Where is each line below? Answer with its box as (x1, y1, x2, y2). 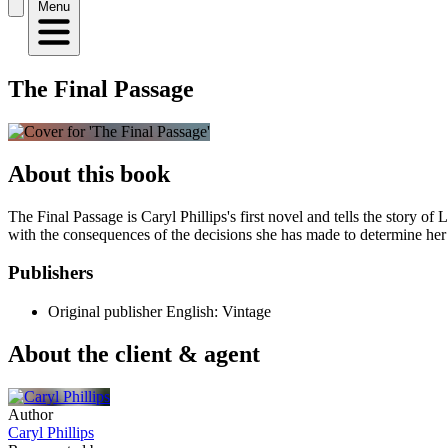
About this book (8, 160, 170, 187)
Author (8, 405, 53, 423)
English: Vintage (166, 303, 271, 321)
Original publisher (48, 303, 162, 321)
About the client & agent (8, 340, 260, 367)
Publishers (8, 262, 93, 284)
